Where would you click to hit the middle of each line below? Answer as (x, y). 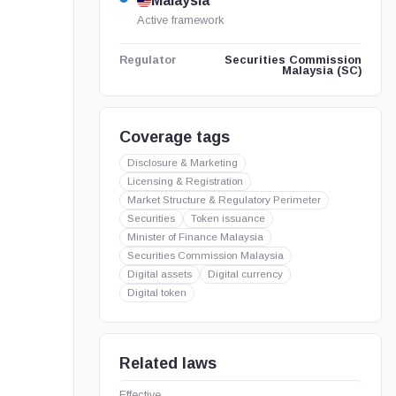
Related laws (168, 363)
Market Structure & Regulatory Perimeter (224, 200)
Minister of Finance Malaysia (195, 237)
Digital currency (245, 274)
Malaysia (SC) (321, 70)
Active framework (180, 20)
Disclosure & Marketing (182, 163)
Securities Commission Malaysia (205, 255)
